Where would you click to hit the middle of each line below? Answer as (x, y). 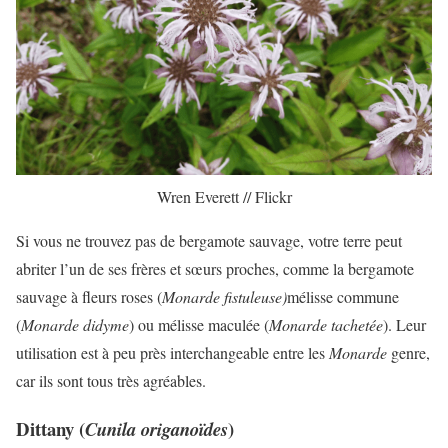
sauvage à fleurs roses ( (89, 296)
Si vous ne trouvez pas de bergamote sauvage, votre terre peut (209, 240)
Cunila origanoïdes (156, 429)
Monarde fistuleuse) (224, 296)
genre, (408, 352)
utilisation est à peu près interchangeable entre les (172, 352)
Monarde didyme (75, 324)
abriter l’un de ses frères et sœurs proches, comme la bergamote (215, 268)
